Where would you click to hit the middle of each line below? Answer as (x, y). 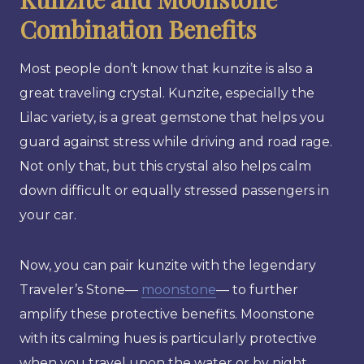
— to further (257, 289)
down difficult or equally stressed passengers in (174, 190)
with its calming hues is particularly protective (168, 338)
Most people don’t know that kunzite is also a (166, 68)
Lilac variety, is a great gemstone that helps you (172, 117)
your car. (48, 214)
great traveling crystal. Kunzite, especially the (167, 93)
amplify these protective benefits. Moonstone (167, 314)
